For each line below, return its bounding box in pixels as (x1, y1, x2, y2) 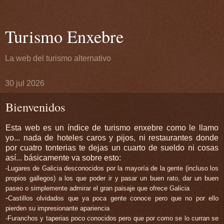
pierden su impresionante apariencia (5, 204, 109, 212)
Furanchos (7, 214, 38, 222)
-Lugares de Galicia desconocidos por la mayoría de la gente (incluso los (5, 164, 218, 172)
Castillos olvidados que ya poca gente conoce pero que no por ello (8, 194, 218, 202)
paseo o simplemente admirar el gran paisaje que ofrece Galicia (5, 184, 189, 192)
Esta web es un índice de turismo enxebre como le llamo (5, 123, 218, 132)
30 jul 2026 (5, 79, 44, 87)
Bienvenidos (5, 98, 65, 115)
